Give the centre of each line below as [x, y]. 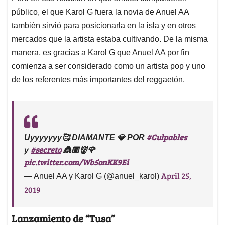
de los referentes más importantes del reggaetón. [98, 80]
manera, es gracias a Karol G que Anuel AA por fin [100, 53]
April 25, [176, 176]
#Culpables [167, 137]
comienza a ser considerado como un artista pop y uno [108, 66]
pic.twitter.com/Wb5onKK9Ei [76, 162]
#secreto [46, 150]
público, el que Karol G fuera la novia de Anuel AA [100, 12]
